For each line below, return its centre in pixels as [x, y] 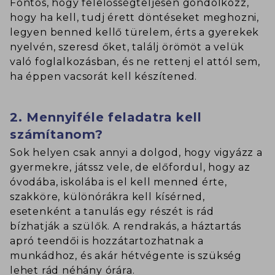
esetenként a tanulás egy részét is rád [112, 212]
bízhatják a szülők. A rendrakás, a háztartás [126, 227]
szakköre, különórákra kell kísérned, [107, 197]
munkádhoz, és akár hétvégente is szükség [126, 256]
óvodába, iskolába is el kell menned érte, [118, 182]
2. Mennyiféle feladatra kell [106, 118]
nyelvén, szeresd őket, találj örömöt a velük [127, 47]
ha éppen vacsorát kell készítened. [104, 77]
